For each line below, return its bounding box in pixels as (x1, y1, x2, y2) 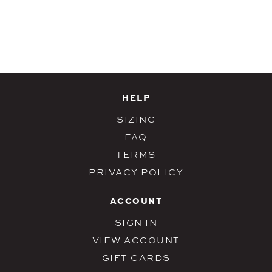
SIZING (117, 112, 155, 126)
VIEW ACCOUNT (92, 233, 180, 246)
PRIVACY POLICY (89, 165, 183, 178)
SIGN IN (114, 216, 158, 229)
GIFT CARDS (101, 251, 171, 264)
